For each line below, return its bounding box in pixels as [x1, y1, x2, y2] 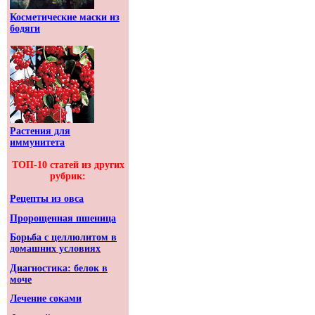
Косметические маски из [10, 12, 120, 22]
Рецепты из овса [10, 193, 84, 204]
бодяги [10, 23, 40, 34]
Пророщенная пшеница [10, 212, 116, 224]
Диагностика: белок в [10, 262, 108, 274]
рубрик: [50, 171, 86, 181]
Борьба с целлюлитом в [10, 232, 117, 243]
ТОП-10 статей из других [11, 160, 124, 170]
